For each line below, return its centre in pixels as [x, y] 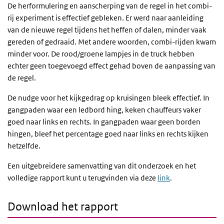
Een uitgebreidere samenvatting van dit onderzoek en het [102, 166]
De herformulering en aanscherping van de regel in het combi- [110, 6]
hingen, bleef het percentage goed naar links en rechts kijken [108, 134]
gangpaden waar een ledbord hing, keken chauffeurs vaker [104, 110]
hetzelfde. [24, 146]
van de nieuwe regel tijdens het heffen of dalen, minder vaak [107, 30]
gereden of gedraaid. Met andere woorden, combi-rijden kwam [112, 42]
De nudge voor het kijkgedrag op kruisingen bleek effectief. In [108, 98]
